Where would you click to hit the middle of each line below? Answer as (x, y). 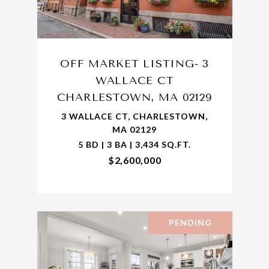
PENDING (190, 223)
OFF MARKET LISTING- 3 (134, 64)
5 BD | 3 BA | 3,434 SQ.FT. (134, 145)
